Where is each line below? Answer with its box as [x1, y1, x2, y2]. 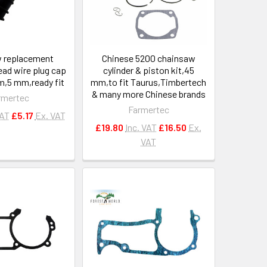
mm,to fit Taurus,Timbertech [91, 76, 207, 88]
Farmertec [128, 103, 169, 115]
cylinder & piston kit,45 [103, 64, 194, 76]
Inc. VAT [125, 121, 157, 133]
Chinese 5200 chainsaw [101, 52, 195, 64]
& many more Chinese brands [91, 88, 206, 100]
